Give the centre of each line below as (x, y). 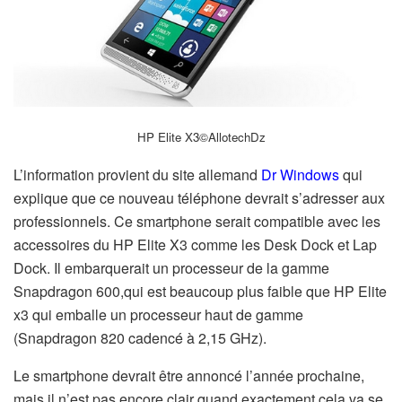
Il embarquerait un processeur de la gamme (192, 267)
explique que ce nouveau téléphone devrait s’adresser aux (199, 197)
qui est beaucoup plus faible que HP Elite (255, 291)
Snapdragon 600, (69, 291)
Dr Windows (298, 174)
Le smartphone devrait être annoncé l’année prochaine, (189, 375)
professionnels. (62, 221)
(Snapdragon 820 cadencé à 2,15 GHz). (140, 337)
